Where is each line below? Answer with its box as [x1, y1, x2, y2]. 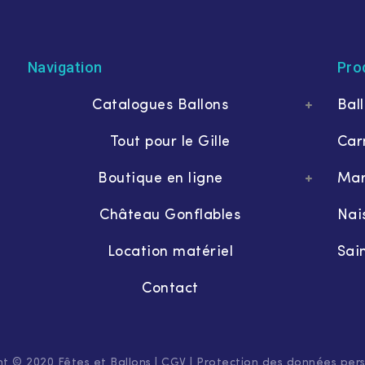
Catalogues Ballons [92, 98, 229, 114]
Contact [142, 281, 199, 297]
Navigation [27, 59, 103, 77]
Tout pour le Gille [109, 134, 231, 151]
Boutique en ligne [98, 171, 223, 187]
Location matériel [107, 244, 234, 261]
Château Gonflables [99, 208, 241, 224]
